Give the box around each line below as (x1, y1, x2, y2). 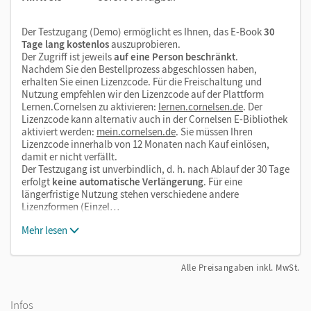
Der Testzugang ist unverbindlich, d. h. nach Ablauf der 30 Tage (22, 162, 289, 176)
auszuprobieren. (109, 37, 180, 51)
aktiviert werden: (22, 124, 96, 138)
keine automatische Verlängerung (50, 174, 203, 188)
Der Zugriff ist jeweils (22, 49, 114, 63)
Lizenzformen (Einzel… (22, 199, 119, 213)
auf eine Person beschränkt (114, 49, 235, 63)
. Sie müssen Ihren (176, 124, 253, 138)
